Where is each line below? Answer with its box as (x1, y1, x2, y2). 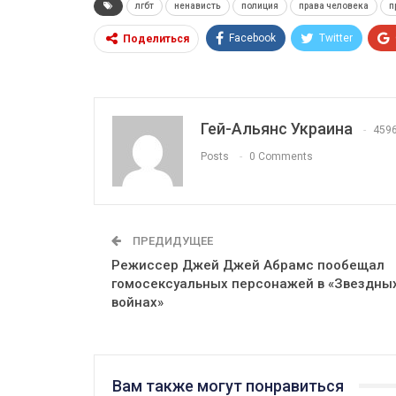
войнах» (111, 293, 164, 310)
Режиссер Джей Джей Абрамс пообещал (111, 256, 385, 273)
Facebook (229, 31, 276, 44)
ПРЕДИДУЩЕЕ (130, 233, 213, 247)
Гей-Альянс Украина (201, 118, 353, 138)
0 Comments (249, 149, 313, 163)
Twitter (319, 31, 353, 44)
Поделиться (123, 32, 189, 45)
